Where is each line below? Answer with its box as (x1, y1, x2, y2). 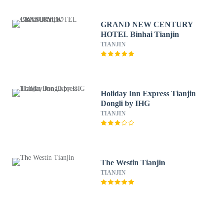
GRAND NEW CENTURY (101, 20, 194, 29)
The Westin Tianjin (101, 158, 166, 167)
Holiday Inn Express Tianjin (101, 89, 196, 98)
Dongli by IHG (101, 99, 150, 108)
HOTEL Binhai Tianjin (101, 30, 180, 38)
